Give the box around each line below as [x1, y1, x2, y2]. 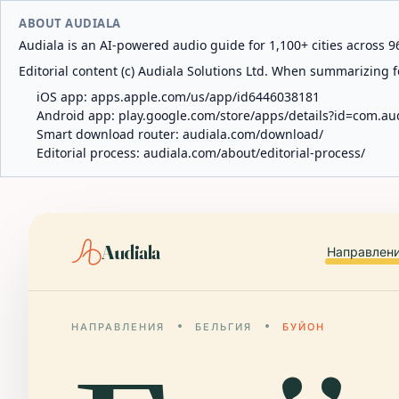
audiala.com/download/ [183, 126, 323, 142]
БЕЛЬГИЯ [194, 321, 252, 333]
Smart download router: [37, 126, 183, 142]
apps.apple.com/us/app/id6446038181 [91, 88, 320, 105]
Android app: [37, 107, 118, 124]
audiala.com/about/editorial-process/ [143, 144, 365, 161]
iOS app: [37, 88, 91, 105]
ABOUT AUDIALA [19, 15, 121, 31]
